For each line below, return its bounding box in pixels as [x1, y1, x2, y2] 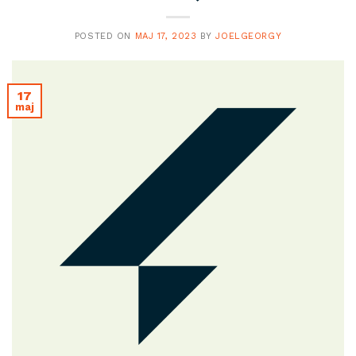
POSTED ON [74, 31, 135, 42]
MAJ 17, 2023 [134, 31, 197, 42]
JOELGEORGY [215, 31, 282, 42]
